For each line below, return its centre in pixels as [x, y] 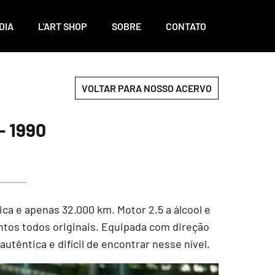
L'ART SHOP [63, 26]
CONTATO [186, 26]
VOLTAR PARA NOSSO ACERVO [147, 88]
